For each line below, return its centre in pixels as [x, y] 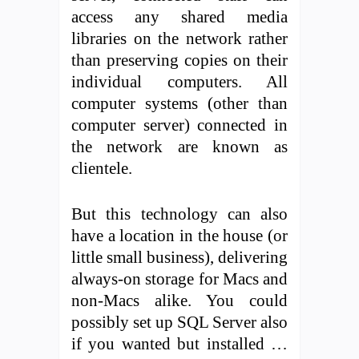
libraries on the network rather [179, 38]
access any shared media [179, 17]
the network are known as [179, 147]
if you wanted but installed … [179, 344]
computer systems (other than [179, 103]
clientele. [102, 168]
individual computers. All [179, 82]
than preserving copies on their [179, 60]
